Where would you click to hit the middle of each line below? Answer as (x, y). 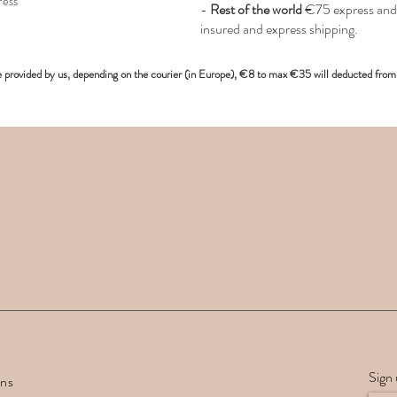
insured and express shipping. (279, 29)
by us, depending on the (96, 74)
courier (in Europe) (192, 74)
